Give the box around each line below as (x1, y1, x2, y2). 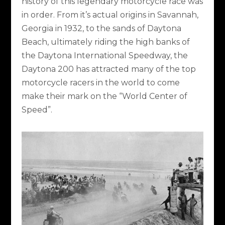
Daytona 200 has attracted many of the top (21, 64, 196, 74)
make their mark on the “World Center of (21, 91, 187, 101)
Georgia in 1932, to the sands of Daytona (21, 23, 181, 33)
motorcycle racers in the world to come (21, 77, 180, 87)
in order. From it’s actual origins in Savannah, (21, 10, 198, 20)
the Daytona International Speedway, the (21, 50, 188, 60)
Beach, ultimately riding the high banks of (21, 37, 190, 47)
